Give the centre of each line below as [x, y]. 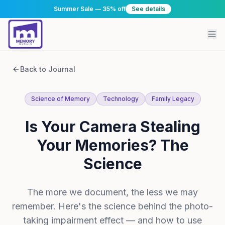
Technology [121, 99]
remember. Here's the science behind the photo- [113, 206]
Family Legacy [173, 99]
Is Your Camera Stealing [113, 127]
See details [148, 9]
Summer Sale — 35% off [90, 9]
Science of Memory [60, 99]
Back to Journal [48, 69]
